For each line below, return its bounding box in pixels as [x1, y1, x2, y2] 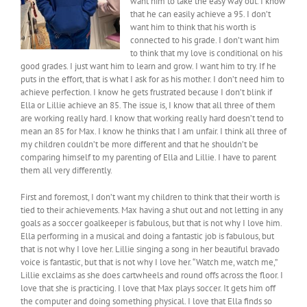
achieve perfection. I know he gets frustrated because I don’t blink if [21, 86, 272, 99]
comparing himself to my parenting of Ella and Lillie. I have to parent [21, 151, 276, 164]
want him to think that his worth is [130, 21, 256, 34]
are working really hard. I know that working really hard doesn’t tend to [21, 112, 284, 125]
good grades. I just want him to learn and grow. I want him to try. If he [21, 60, 276, 73]
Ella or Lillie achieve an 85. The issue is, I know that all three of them [21, 99, 275, 112]
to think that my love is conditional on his [130, 47, 282, 60]
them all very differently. [21, 164, 112, 177]
